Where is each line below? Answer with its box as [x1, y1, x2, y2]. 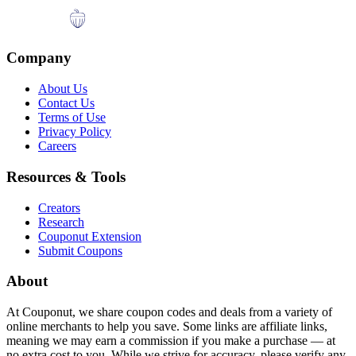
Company [6, 49, 72, 67]
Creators [38, 200, 80, 215]
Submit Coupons [38, 243, 122, 257]
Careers [38, 139, 76, 153]
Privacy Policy [38, 125, 111, 139]
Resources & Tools [6, 168, 126, 185]
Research [38, 215, 84, 229]
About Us [38, 82, 87, 96]
